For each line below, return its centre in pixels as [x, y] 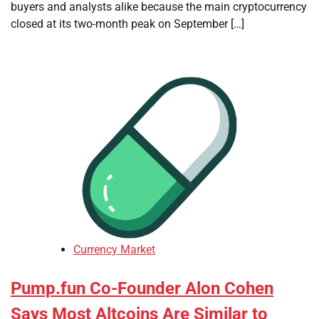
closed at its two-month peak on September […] [127, 24]
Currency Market [114, 250]
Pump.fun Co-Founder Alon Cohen [142, 289]
